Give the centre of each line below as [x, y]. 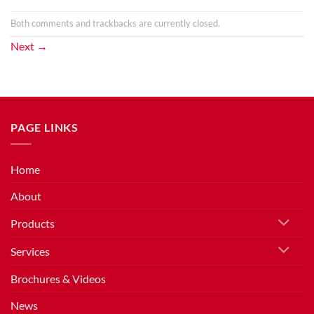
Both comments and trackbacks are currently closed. [115, 23]
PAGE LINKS [45, 127]
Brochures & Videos [58, 278]
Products [33, 224]
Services [30, 251]
